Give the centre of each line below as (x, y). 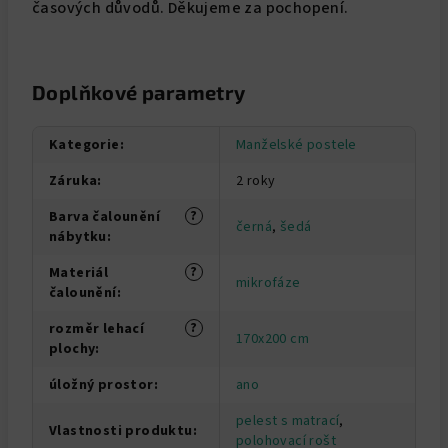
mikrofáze (268, 283)
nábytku (78, 237)
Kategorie (84, 145)
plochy (72, 349)
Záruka (73, 181)
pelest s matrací (288, 421)
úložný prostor (101, 385)
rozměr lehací (97, 329)
